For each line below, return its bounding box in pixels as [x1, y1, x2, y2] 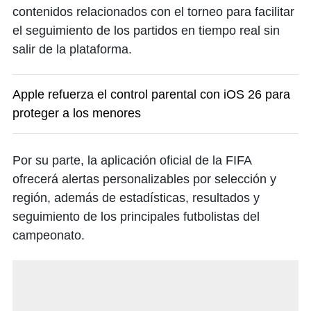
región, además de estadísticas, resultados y [12, 191, 260, 205]
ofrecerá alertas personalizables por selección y [12, 172, 276, 187]
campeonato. [12, 228, 85, 243]
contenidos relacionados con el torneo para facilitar [12, 5, 294, 19]
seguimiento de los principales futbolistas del [12, 210, 260, 224]
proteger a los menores [12, 106, 141, 121]
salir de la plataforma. [12, 42, 132, 57]
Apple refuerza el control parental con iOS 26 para [12, 87, 290, 102]
